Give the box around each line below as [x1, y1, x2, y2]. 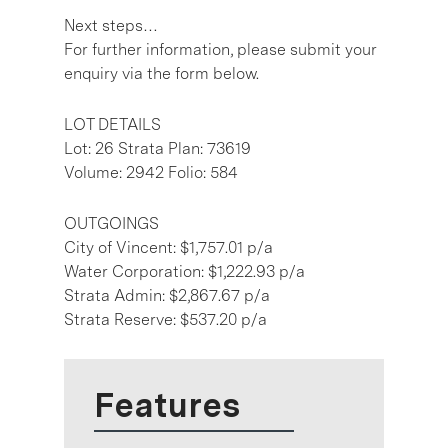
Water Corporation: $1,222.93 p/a [64, 261, 305, 281]
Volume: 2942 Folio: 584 [64, 162, 238, 182]
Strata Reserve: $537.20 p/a [64, 309, 267, 329]
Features [94, 384, 240, 425]
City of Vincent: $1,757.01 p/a [64, 237, 273, 257]
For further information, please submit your [64, 39, 377, 59]
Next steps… [64, 15, 158, 35]
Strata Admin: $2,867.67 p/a [64, 285, 270, 305]
